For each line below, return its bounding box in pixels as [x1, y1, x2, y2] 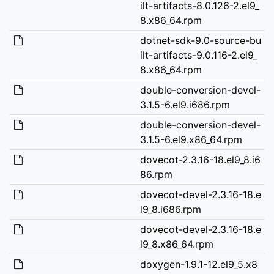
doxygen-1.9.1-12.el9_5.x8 [139, 257, 257, 270]
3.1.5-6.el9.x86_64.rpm [139, 133, 242, 146]
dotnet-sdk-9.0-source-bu [139, 34, 261, 46]
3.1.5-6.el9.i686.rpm [139, 98, 230, 111]
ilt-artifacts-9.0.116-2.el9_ [139, 48, 257, 61]
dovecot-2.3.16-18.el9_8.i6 [139, 153, 261, 166]
